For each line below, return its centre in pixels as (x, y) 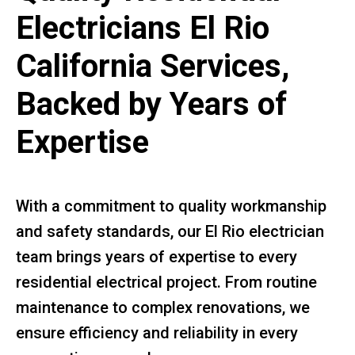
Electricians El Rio (143, 28)
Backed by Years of (151, 104)
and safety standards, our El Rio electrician (170, 231)
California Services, (153, 66)
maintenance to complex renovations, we (163, 307)
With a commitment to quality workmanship (171, 206)
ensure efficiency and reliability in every (157, 332)
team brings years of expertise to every (157, 256)
